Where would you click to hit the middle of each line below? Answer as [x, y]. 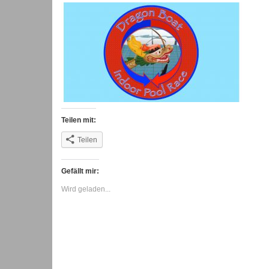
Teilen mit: [79, 120]
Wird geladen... [86, 189]
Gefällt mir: [80, 171]
